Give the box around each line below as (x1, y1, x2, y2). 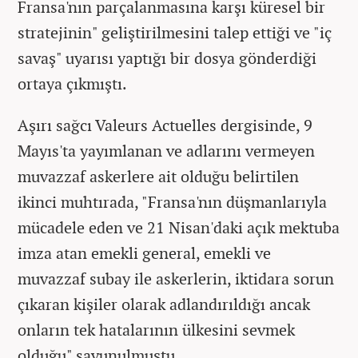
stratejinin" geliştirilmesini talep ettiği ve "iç (18, 21, 332, 43)
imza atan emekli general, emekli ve (18, 241, 271, 264)
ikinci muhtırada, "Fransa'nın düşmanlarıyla (18, 190, 327, 213)
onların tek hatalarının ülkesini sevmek (18, 318, 295, 340)
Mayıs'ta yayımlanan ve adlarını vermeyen (18, 139, 315, 161)
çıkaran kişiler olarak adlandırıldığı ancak (18, 292, 310, 315)
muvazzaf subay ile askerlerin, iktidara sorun (18, 267, 334, 289)
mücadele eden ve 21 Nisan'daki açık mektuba (18, 216, 340, 238)
